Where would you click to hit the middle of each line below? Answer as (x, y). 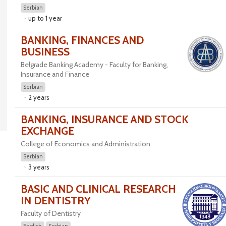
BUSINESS (45, 52)
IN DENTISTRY (55, 201)
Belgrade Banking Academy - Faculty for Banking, (94, 65)
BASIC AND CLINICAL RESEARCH (98, 189)
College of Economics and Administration (85, 144)
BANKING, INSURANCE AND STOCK (104, 119)
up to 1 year (45, 18)
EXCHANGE (47, 131)
